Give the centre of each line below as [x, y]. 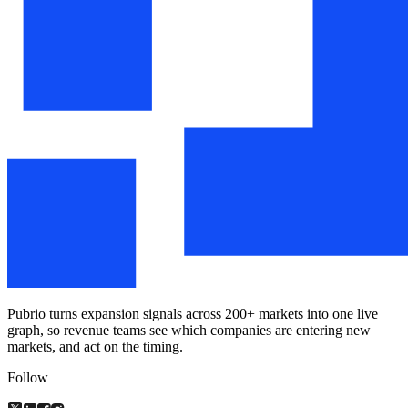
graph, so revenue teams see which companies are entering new [189, 330]
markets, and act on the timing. [95, 346]
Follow [28, 377]
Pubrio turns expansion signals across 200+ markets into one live [193, 313]
